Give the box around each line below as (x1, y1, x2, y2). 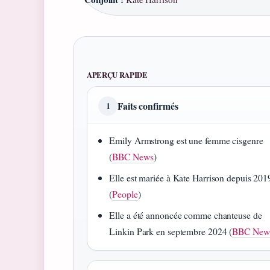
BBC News (112, 150, 154, 163)
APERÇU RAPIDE (87, 69, 148, 81)
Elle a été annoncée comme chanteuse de (109, 209, 262, 222)
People (112, 187, 138, 201)
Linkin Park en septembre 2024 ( (109, 225, 233, 238)
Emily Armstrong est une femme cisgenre (109, 134, 263, 147)
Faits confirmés (118, 99, 178, 113)
